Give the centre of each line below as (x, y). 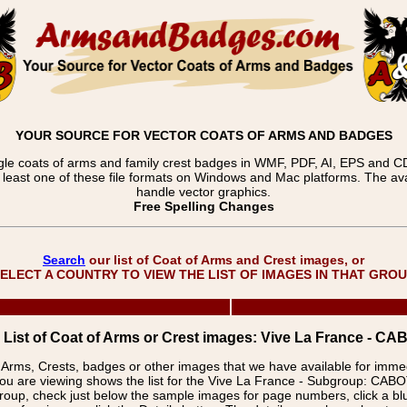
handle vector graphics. (203, 192)
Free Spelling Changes (203, 206)
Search (64, 260)
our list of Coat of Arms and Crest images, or (225, 260)
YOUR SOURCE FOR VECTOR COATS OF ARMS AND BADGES (203, 135)
